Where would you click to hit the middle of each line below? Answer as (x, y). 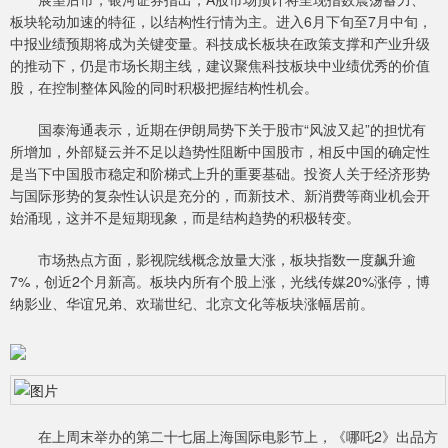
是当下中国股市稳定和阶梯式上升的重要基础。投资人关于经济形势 (220, 173)
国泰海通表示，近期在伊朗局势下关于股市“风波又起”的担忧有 (218, 129)
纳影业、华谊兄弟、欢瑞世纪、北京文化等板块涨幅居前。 (192, 303)
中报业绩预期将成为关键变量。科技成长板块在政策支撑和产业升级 (220, 43)
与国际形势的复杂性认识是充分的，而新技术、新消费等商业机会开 (220, 195)
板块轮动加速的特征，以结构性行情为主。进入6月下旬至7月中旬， (221, 21)
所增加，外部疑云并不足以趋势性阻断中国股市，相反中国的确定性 (220, 151)
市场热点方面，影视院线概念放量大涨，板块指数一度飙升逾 (213, 259)
